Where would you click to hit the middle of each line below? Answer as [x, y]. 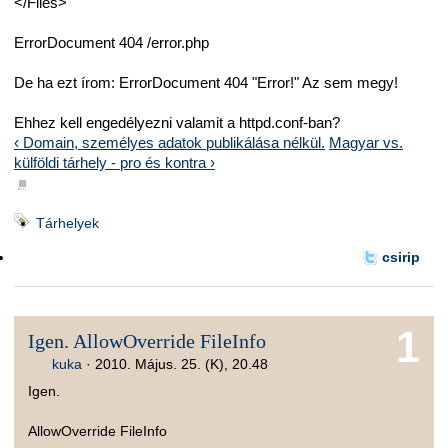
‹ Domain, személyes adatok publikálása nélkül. [169, 143]
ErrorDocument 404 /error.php [111, 43]
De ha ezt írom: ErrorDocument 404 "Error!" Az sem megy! [206, 83]
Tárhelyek [67, 222]
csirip [400, 257]
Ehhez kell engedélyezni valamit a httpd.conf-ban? [177, 123]
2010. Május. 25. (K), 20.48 [182, 363]
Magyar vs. [366, 143]
